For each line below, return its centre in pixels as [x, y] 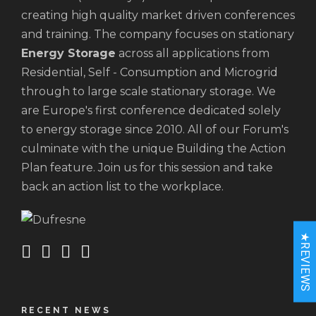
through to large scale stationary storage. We [148, 92]
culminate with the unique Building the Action [153, 149]
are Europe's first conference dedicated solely [151, 111]
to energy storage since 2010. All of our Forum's [155, 130]
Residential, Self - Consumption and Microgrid [150, 73]
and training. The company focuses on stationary [158, 35]
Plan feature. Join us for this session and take [147, 168]
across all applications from [193, 54]
